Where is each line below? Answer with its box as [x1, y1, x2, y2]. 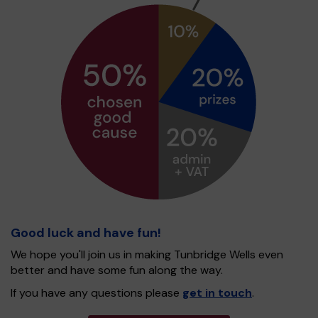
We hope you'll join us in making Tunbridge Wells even [11, 247, 283, 262]
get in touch [182, 285, 252, 300]
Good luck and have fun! [11, 224, 161, 241]
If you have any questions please [11, 285, 182, 300]
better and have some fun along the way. [11, 263, 223, 278]
